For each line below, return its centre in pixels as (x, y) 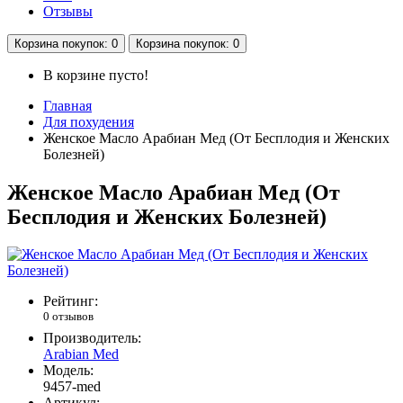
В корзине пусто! (96, 75)
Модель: (68, 370)
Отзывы (68, 11)
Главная (67, 105)
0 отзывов (68, 317)
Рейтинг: (71, 301)
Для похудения (89, 121)
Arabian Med (81, 354)
